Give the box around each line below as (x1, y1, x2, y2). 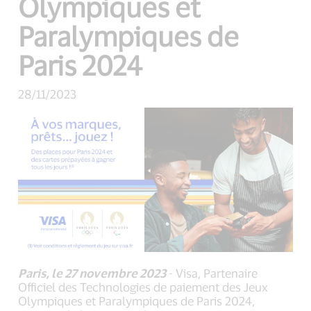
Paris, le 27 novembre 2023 (18, 265, 167, 280)
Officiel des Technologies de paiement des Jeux (18, 279, 269, 294)
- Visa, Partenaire (166, 265, 258, 280)
